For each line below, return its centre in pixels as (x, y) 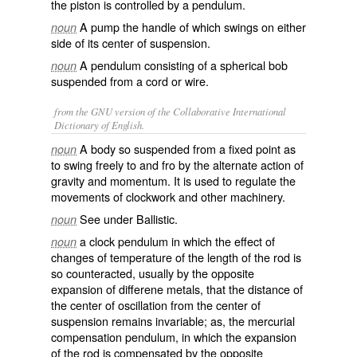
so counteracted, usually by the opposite (153, 273)
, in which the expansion (236, 337)
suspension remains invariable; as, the (149, 321)
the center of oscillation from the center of (156, 305)
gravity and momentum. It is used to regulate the (173, 180)
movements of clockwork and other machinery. (168, 196)
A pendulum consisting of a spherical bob (184, 65)
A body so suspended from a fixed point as (188, 149)
